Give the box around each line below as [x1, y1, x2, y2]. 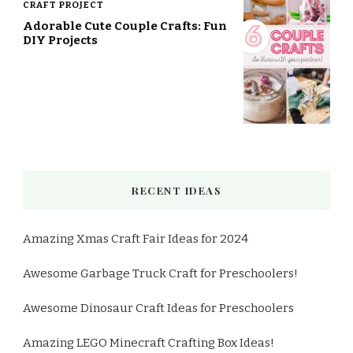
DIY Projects [23, 33, 98, 48]
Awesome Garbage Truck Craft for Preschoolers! [23, 266, 298, 281]
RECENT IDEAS [132, 183, 221, 197]
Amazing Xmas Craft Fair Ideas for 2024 [23, 231, 248, 246]
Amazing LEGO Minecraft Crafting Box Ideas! [23, 335, 274, 350]
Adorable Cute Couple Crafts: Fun [23, 19, 227, 34]
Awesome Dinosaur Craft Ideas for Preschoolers [23, 300, 294, 315]
